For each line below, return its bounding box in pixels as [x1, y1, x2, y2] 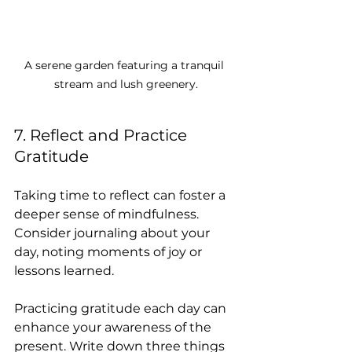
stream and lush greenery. [53, 76, 198, 91]
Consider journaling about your [14, 225, 213, 240]
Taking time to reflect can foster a [14, 187, 229, 203]
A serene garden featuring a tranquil [24, 57, 227, 72]
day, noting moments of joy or [14, 244, 205, 259]
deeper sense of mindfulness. [14, 206, 202, 222]
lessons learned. [14, 262, 117, 278]
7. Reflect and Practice [14, 125, 191, 145]
